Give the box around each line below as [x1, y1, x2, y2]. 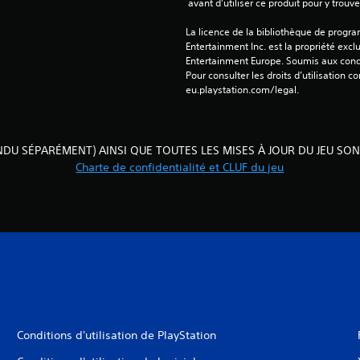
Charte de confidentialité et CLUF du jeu [76, 160, 284, 174]
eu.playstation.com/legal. [185, 83, 299, 96]
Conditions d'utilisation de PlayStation [16, 328, 216, 342]
